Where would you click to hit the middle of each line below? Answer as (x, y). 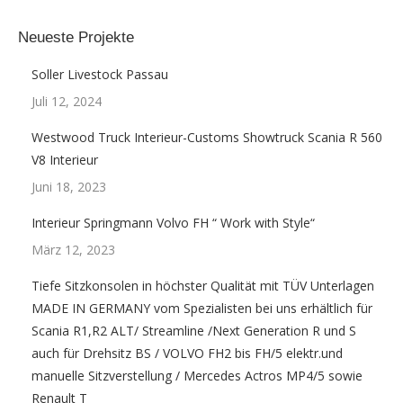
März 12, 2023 (73, 250)
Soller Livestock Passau (100, 74)
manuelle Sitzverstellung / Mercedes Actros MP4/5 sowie (197, 376)
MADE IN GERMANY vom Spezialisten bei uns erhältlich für (202, 308)
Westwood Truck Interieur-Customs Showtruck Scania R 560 (207, 137)
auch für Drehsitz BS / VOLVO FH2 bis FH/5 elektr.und (187, 353)
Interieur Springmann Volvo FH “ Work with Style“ (173, 223)
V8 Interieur (65, 160)
